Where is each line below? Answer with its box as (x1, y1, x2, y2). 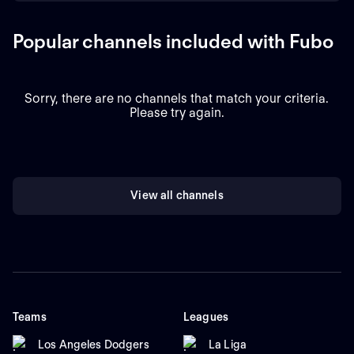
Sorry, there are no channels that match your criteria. (24, 90, 330, 106)
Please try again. (129, 104, 224, 120)
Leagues (183, 311, 228, 323)
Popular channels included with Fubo (13, 29, 333, 53)
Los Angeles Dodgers (38, 337, 149, 351)
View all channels (130, 189, 224, 202)
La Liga (209, 337, 247, 351)
